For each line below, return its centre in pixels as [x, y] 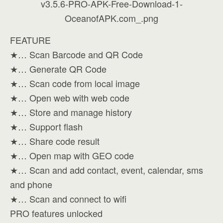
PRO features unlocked [56, 213]
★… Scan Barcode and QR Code [76, 54]
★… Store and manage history [71, 112]
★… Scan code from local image [75, 83]
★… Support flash [46, 126]
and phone [31, 184]
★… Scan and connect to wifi [68, 199]
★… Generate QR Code [58, 69]
